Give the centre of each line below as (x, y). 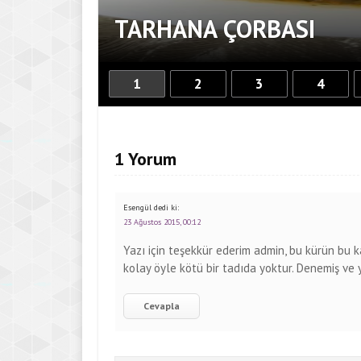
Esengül (137, 207)
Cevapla (162, 306)
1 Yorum (145, 159)
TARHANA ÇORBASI (215, 29)
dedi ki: (166, 207)
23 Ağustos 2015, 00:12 (162, 222)
